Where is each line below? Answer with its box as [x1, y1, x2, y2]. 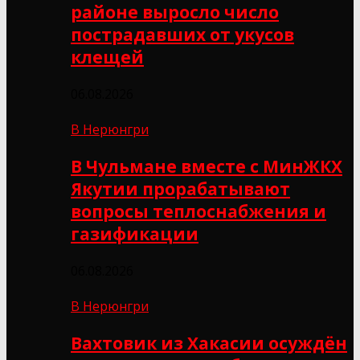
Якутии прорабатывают [71, 177, 290, 200]
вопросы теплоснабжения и [71, 199, 326, 223]
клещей [71, 45, 144, 68]
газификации [71, 222, 198, 245]
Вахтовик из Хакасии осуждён [71, 331, 347, 354]
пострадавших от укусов [71, 22, 294, 46]
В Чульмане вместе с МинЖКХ [71, 154, 342, 178]
